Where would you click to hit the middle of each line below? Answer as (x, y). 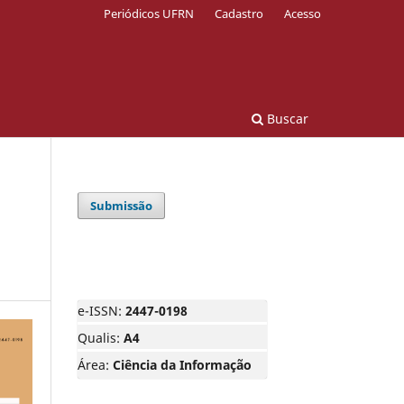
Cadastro (239, 13)
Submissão (122, 205)
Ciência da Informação (182, 364)
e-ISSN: (101, 310)
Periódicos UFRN (149, 13)
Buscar (286, 118)
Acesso (303, 13)
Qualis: (101, 337)
